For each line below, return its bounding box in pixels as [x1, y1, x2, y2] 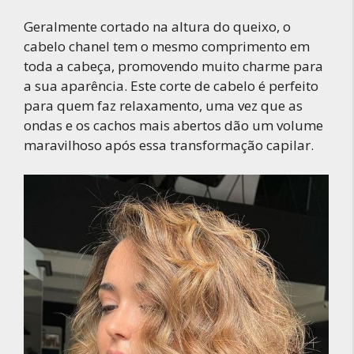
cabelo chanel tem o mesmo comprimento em [24, 36, 310, 55]
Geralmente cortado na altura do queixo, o [24, 17, 291, 36]
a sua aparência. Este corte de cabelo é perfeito [24, 76, 318, 95]
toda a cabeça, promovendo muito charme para [24, 56, 323, 75]
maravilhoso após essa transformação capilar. [24, 135, 314, 154]
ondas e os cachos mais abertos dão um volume [24, 115, 323, 134]
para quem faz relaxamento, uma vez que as [24, 96, 303, 115]
